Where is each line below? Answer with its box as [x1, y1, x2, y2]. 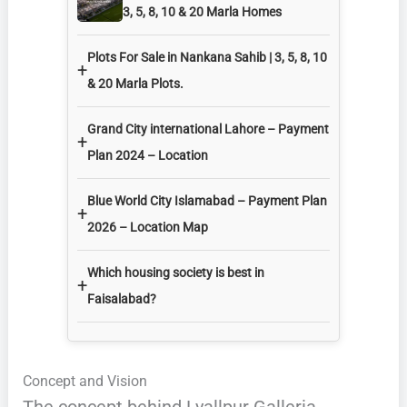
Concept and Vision [22, 372, 147, 390]
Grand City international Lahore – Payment [87, 121, 329, 136]
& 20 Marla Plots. [87, 75, 184, 91]
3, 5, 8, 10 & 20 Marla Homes [123, 4, 282, 19]
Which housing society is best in [87, 264, 264, 280]
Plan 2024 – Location [87, 147, 208, 163]
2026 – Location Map [87, 219, 208, 234]
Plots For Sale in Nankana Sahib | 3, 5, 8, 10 [87, 49, 327, 65]
